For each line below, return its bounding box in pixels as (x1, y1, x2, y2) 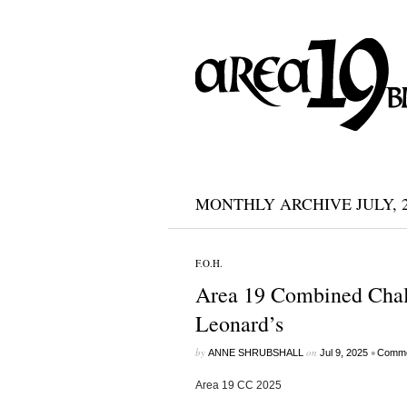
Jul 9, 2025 (319, 347, 368, 358)
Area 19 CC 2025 (194, 379, 282, 392)
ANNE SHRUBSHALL (207, 347, 303, 358)
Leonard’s (194, 309, 283, 338)
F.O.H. (194, 256, 223, 270)
